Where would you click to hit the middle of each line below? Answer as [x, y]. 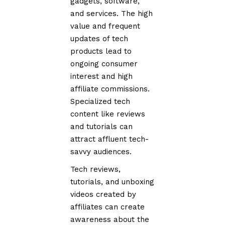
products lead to [101, 51]
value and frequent [105, 26]
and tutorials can [102, 126]
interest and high [102, 76]
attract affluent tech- [110, 139]
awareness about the [110, 219]
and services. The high [112, 13]
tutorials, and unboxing [113, 182]
